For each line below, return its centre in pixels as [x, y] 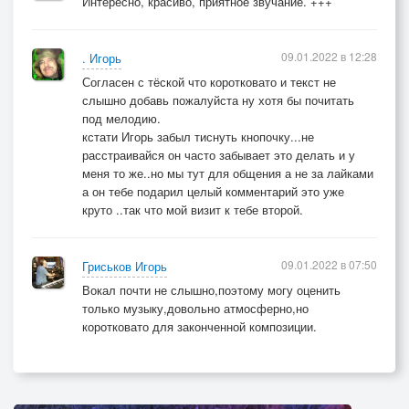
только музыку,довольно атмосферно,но [195, 308]
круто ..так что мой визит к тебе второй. [193, 210]
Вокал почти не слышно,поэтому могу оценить [211, 290]
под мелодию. [121, 118]
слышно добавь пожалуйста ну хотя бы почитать [218, 100]
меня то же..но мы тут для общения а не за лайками [228, 173]
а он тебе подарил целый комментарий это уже [213, 191]
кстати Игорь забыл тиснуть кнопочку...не [198, 136]
